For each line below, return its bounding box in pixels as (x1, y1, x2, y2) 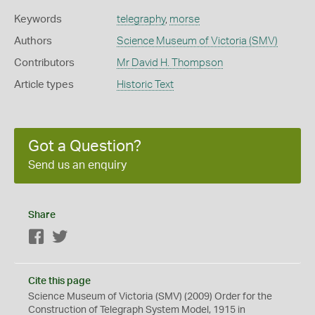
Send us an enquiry (28, 160, 127, 172)
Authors (14, 36, 52, 47)
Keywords (14, 14, 62, 25)
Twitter (68, 233, 98, 243)
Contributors (14, 58, 75, 69)
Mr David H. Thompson (116, 58, 223, 69)
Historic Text (116, 79, 174, 91)
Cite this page (28, 276, 91, 287)
